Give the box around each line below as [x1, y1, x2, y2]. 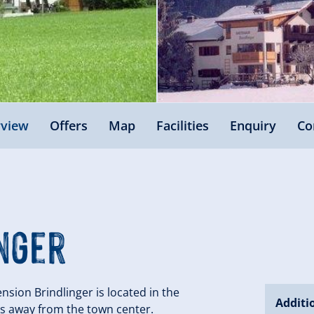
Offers [49, 116, 88, 134]
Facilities [156, 116, 209, 134]
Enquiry [229, 116, 276, 134]
